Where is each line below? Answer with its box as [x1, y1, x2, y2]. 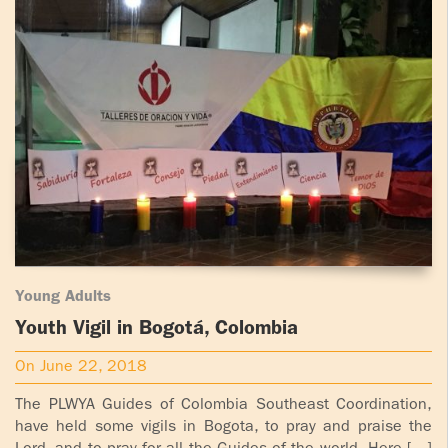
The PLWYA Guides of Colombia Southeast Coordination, [15, 397, 432, 414]
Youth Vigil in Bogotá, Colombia [15, 319, 298, 340]
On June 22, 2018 [15, 359, 147, 376]
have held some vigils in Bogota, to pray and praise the [15, 419, 432, 436]
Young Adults [15, 289, 111, 306]
